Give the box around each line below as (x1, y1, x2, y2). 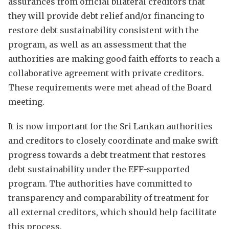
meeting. (8, 96, 44, 107)
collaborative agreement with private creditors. (8, 67, 204, 78)
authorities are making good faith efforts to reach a (8, 53, 220, 64)
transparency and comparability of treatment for (8, 192, 209, 203)
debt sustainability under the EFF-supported (8, 164, 190, 174)
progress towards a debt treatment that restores (8, 149, 206, 160)
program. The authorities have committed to (8, 178, 192, 189)
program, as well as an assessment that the (8, 39, 187, 50)
